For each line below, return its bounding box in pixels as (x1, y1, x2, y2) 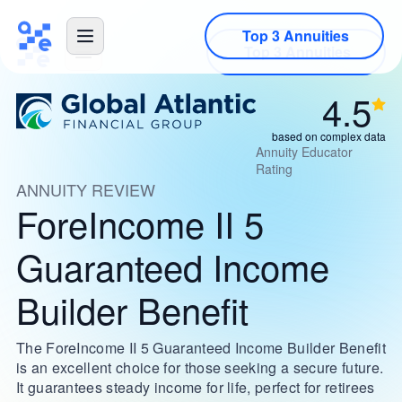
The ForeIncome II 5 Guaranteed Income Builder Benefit (15, 337, 386, 358)
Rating (255, 160, 293, 178)
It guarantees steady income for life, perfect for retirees (15, 377, 375, 398)
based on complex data (272, 128, 387, 144)
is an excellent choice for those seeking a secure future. (15, 357, 384, 378)
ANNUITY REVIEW (15, 178, 155, 201)
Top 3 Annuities (243, 41, 351, 62)
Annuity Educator (255, 143, 353, 161)
